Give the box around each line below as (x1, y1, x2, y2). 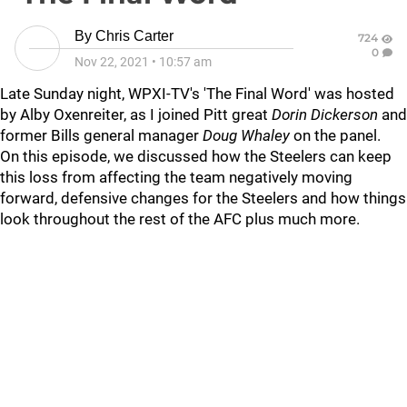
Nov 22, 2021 (74, 55, 149, 69)
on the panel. (290, 126, 381, 144)
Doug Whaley (203, 126, 290, 144)
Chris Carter (95, 28, 174, 44)
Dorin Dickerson (272, 105, 378, 124)
